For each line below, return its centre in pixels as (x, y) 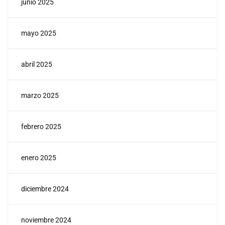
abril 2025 (37, 65)
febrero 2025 (41, 127)
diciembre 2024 (45, 189)
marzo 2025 (40, 96)
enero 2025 (39, 158)
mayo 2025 (39, 33)
